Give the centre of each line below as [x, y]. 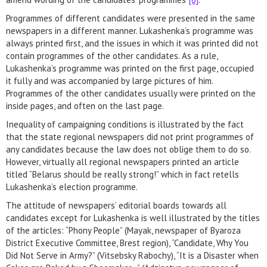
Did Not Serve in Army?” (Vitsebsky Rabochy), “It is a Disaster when [132, 255]
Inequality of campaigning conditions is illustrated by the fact [125, 124]
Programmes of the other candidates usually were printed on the [131, 93]
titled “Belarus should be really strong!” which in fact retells [122, 174]
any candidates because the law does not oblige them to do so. [128, 149]
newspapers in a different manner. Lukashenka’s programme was [130, 31]
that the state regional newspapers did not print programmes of [130, 137]
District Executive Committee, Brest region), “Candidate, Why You [127, 243]
